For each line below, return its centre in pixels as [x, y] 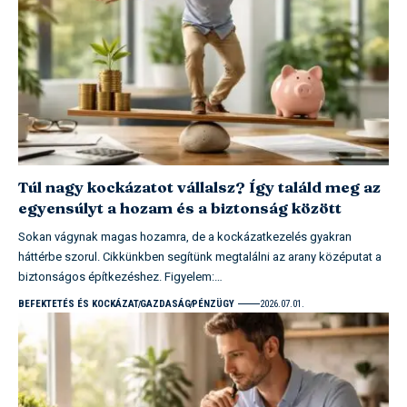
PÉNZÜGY [213, 303]
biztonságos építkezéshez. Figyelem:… [120, 276]
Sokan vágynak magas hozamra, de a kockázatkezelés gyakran [185, 236]
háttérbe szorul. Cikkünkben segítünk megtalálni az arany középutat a [200, 256]
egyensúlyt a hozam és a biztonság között [180, 207]
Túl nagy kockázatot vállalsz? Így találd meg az [199, 186]
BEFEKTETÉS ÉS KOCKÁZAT [79, 303]
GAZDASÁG [165, 303]
